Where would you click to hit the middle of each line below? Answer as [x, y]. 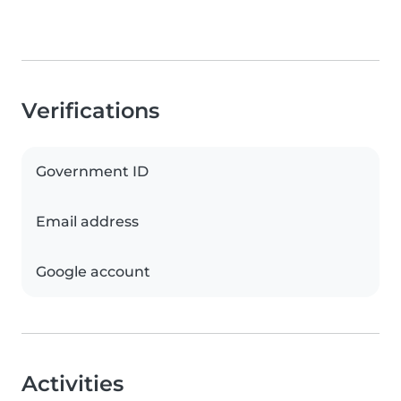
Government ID [92, 172]
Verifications [90, 111]
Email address [87, 222]
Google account [93, 272]
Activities [73, 384]
